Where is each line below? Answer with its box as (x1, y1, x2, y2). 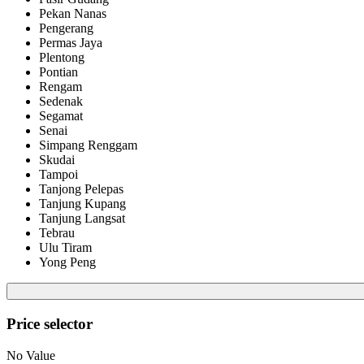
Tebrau (39, 226, 75, 240)
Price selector (6, 315, 93, 333)
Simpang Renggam (39, 138, 137, 153)
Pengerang (39, 21, 93, 36)
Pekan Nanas (39, 6, 106, 21)
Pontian (39, 65, 78, 80)
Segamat (39, 109, 83, 123)
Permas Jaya (39, 36, 102, 50)
